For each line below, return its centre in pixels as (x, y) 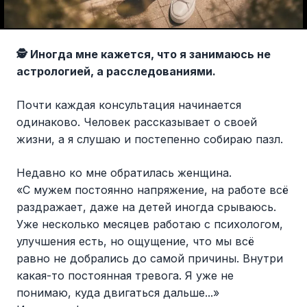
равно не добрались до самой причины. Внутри (150, 259)
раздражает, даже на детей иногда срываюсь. (146, 207)
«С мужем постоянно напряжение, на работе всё (152, 190)
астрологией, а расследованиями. (116, 72)
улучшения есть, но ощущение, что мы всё (135, 242)
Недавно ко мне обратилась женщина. (124, 173)
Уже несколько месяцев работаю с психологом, (150, 224)
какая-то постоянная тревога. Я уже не (125, 276)
